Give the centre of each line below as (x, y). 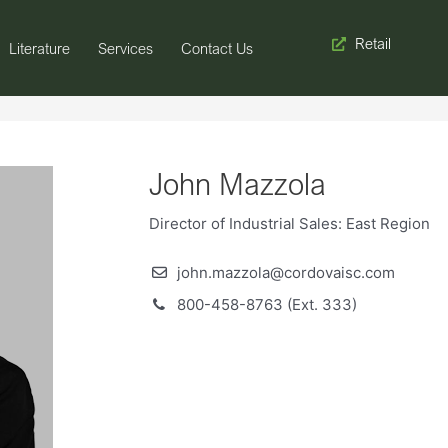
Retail (372, 43)
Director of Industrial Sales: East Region (289, 223)
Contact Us (216, 47)
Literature (39, 47)
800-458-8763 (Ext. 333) (267, 305)
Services (125, 47)
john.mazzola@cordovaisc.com (286, 273)
